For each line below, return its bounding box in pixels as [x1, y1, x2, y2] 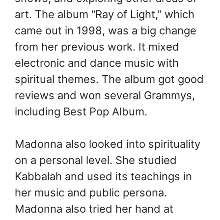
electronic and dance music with [15, 56, 179, 70]
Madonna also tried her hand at [15, 202, 173, 216]
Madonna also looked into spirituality [15, 137, 200, 151]
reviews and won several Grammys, [15, 89, 195, 102]
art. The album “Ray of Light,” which [15, 8, 194, 21]
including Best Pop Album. [15, 105, 147, 118]
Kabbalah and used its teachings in [15, 170, 192, 183]
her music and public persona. [15, 186, 167, 199]
